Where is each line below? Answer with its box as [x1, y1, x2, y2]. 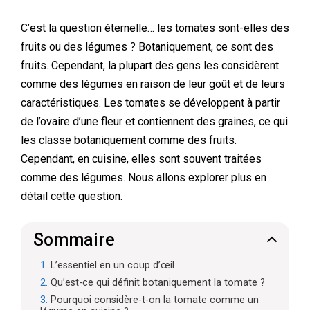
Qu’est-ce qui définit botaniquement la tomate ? [51, 277, 265, 289]
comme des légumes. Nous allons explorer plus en [21, 171, 266, 184]
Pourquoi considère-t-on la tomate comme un [51, 294, 259, 306]
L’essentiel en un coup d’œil [51, 259, 174, 271]
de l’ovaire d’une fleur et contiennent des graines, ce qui [21, 115, 288, 128]
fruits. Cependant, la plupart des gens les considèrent [21, 59, 279, 72]
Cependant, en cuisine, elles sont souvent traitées [21, 152, 262, 165]
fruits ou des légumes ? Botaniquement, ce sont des [21, 40, 273, 53]
